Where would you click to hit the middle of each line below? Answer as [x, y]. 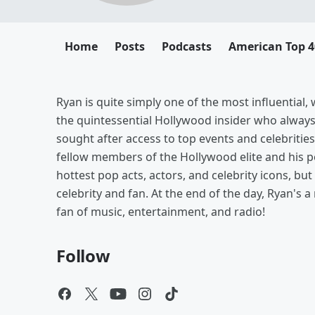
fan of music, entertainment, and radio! [161, 212]
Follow [83, 256]
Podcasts [187, 46]
